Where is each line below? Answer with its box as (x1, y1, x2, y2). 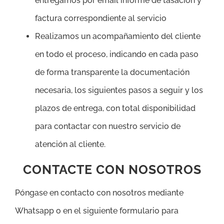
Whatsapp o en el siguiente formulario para (15, 206, 178, 216)
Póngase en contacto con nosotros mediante (15, 188, 183, 198)
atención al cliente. (35, 139, 105, 149)
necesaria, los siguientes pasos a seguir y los (35, 85, 203, 95)
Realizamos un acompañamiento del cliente (35, 31, 200, 41)
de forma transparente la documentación (35, 67, 189, 77)
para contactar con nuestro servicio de (35, 121, 180, 131)
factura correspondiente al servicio (35, 13, 166, 23)
